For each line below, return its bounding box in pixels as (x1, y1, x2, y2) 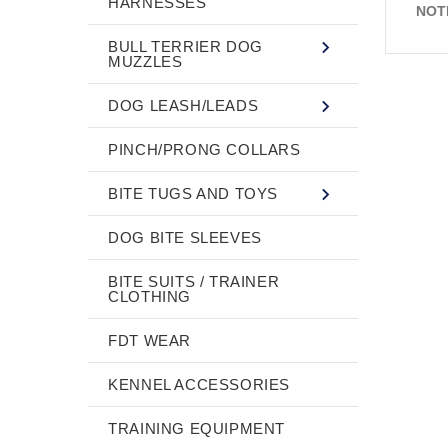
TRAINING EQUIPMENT (108, 419, 286, 437)
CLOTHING (108, 287, 192, 305)
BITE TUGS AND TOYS (108, 184, 279, 202)
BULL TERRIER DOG (108, 37, 263, 55)
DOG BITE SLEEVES (108, 228, 262, 246)
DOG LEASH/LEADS (108, 96, 259, 114)
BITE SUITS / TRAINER (108, 272, 280, 290)
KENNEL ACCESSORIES (108, 375, 291, 393)
